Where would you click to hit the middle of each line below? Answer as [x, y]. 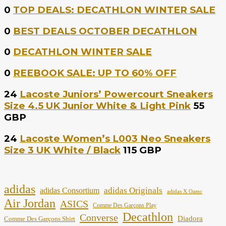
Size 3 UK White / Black [62, 150]
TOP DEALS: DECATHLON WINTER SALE [114, 10]
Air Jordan [30, 203]
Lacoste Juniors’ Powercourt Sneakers [116, 94]
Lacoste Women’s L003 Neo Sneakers [115, 138]
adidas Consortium [70, 191]
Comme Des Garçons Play [125, 206]
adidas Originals [133, 191]
